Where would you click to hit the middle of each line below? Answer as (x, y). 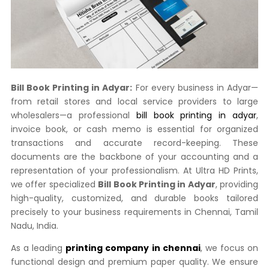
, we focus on (229, 248)
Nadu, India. (34, 226)
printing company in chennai (133, 248)
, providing (237, 185)
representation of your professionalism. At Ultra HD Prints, (134, 171)
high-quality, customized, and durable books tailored (134, 198)
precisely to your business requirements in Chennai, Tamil (134, 212)
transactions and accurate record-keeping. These (134, 143)
